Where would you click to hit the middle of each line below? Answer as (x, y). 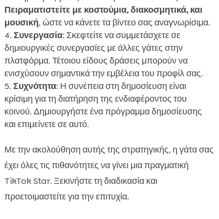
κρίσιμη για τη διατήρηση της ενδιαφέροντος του (95, 99)
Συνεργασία (38, 35)
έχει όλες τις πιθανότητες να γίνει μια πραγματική (96, 165)
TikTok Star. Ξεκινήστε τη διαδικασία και (81, 181)
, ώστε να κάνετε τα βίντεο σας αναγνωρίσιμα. (124, 23)
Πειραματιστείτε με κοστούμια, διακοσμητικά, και (103, 10)
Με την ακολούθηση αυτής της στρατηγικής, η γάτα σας (109, 150)
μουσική (21, 23)
